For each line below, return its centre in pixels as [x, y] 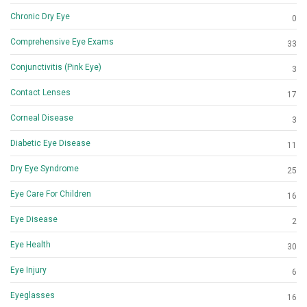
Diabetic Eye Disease [50, 144]
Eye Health [30, 245]
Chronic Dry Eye [40, 17]
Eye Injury [28, 270]
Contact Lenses [40, 93]
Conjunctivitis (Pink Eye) [56, 67]
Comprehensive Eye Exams [62, 42]
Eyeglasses [33, 296]
